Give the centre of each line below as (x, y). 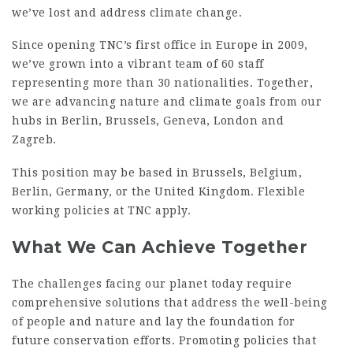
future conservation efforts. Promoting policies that (164, 340)
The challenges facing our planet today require (152, 283)
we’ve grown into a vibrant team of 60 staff (138, 64)
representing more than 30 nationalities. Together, (162, 83)
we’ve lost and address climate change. (127, 12)
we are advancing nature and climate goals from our (167, 102)
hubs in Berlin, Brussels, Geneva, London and (148, 121)
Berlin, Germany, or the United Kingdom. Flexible (158, 191)
